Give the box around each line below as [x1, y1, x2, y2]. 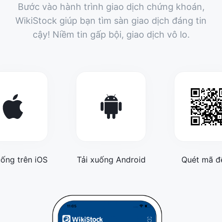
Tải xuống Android [76, 155, 146, 165]
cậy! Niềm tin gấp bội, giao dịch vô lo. [32, 29, 190, 40]
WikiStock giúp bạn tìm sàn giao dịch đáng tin [15, 15, 207, 26]
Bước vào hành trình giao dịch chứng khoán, [17, 1, 205, 12]
